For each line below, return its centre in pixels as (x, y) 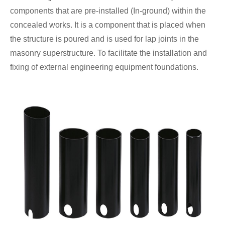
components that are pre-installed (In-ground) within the (108, 11)
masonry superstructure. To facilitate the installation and (108, 53)
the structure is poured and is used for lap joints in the (104, 39)
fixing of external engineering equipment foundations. (104, 67)
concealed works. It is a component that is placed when (108, 25)
